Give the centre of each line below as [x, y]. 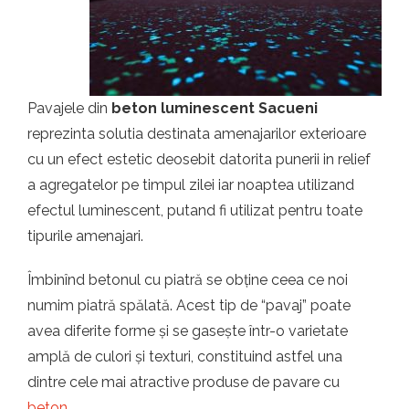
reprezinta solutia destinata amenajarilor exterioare [197, 134]
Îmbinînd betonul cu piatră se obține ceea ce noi [188, 280]
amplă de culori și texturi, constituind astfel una [185, 357]
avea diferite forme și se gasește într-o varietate [188, 331]
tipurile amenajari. [85, 236]
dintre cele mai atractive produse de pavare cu [184, 382]
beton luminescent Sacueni [215, 108]
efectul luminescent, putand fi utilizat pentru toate [195, 210]
